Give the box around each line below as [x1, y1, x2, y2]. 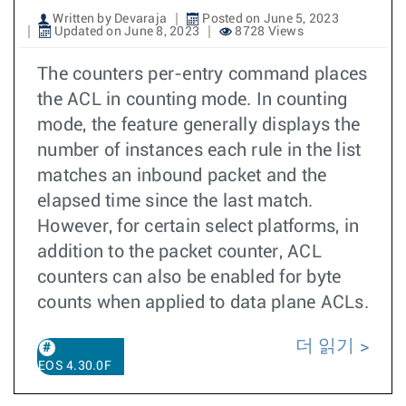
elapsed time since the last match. [37, 192, 314, 210]
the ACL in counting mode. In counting [37, 91, 348, 109]
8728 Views [232, 25, 304, 38]
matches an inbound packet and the [37, 167, 327, 185]
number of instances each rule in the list [37, 141, 362, 159]
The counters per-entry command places [37, 65, 368, 83]
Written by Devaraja [50, 13, 167, 25]
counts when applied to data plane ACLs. [37, 294, 369, 312]
